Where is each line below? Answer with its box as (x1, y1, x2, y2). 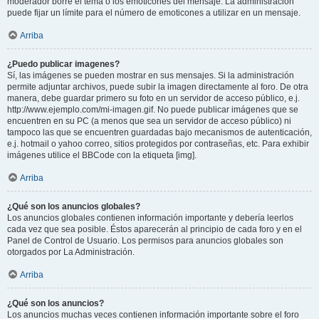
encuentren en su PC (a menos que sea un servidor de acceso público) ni (7, 116, 291, 126)
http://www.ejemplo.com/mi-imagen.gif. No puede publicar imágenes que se (7, 105, 298, 115)
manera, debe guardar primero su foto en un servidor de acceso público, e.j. (7, 93, 300, 103)
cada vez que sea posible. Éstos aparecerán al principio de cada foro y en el (7, 224, 302, 234)
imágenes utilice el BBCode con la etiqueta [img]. (7, 150, 197, 160)
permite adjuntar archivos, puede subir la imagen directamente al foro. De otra (7, 82, 308, 92)
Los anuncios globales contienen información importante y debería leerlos (7, 213, 293, 223)
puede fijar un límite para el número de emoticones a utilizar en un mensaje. (7, 8, 300, 18)
